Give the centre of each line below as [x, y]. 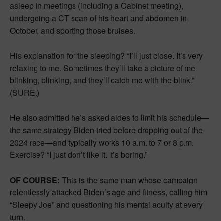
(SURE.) [25, 93]
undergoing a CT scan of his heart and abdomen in [98, 18]
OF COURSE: [35, 180]
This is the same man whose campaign [129, 180]
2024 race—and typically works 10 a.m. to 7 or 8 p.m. [102, 143]
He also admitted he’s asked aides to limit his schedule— [110, 118]
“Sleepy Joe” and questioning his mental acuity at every [106, 205]
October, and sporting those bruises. [73, 31]
